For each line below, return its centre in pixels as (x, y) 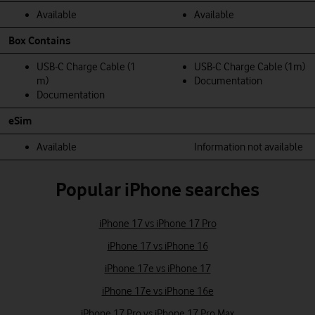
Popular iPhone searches (157, 189)
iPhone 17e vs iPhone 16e (157, 291)
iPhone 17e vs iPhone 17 (157, 268)
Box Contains (39, 40)
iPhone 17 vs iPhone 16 (157, 246)
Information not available (249, 147)
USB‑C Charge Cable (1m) (250, 66)
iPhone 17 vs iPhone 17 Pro (157, 223)
